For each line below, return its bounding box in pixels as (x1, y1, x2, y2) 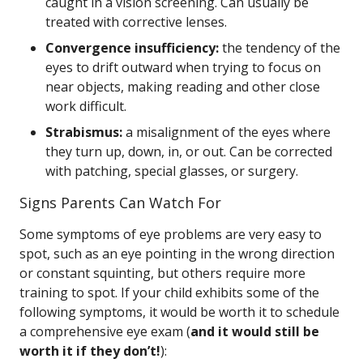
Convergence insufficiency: (45, 39, 219, 57)
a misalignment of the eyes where (122, 123, 331, 141)
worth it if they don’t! (19, 342, 160, 360)
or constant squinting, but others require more (19, 264, 305, 282)
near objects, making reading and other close (45, 78, 320, 96)
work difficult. (45, 97, 126, 115)
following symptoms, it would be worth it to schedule (19, 303, 340, 321)
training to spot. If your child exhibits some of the (19, 284, 319, 301)
